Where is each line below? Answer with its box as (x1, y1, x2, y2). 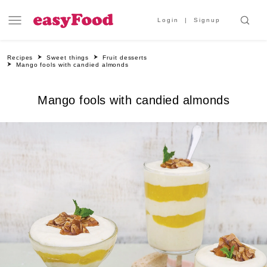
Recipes (7, 54, 33, 61)
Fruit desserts (103, 54, 148, 61)
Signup (194, 17, 221, 23)
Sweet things (46, 54, 89, 61)
